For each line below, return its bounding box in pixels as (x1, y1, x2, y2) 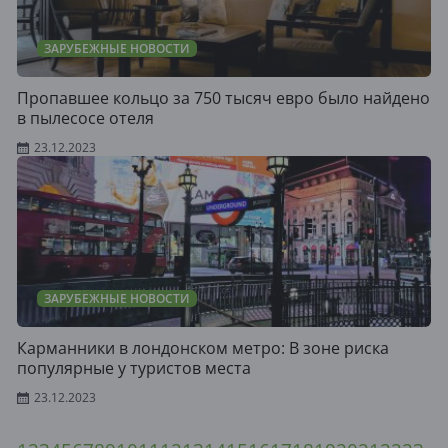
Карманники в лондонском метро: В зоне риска (17, 337, 389, 359)
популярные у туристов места (17, 357, 251, 379)
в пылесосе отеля (17, 107, 154, 129)
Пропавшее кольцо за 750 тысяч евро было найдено (17, 87, 430, 109)
